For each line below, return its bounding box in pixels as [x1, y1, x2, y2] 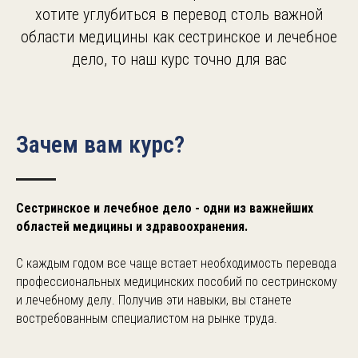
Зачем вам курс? [16, 129, 185, 158]
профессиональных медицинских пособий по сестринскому [16, 273, 337, 289]
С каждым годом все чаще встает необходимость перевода [16, 255, 336, 271]
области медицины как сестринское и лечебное [21, 26, 337, 46]
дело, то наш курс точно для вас [71, 49, 287, 69]
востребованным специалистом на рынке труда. [16, 310, 277, 326]
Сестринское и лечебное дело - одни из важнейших [16, 200, 313, 216]
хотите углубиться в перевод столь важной [35, 4, 323, 24]
